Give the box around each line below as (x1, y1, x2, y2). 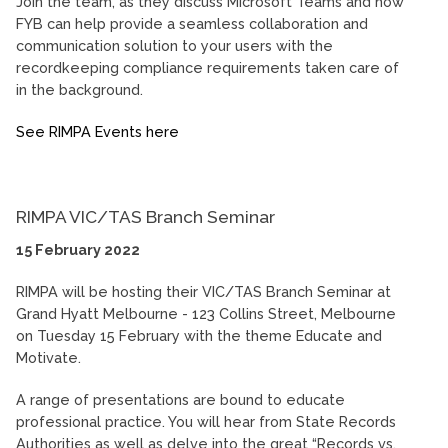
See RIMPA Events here (16, 122, 179, 140)
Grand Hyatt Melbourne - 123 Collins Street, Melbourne (16, 304, 396, 322)
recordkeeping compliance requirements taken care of (16, 58, 399, 76)
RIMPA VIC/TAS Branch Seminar (16, 206, 275, 227)
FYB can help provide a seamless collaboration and (16, 14, 368, 32)
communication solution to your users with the (16, 36, 333, 54)
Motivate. (16, 348, 81, 366)
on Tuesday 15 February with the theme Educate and (16, 326, 382, 344)
